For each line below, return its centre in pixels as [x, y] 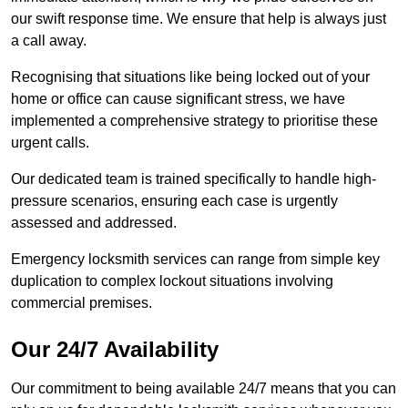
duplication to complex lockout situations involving [172, 281]
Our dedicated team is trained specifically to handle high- [194, 179]
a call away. [49, 41]
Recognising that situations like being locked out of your [190, 77]
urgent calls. [52, 143]
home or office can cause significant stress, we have [178, 99]
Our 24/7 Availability [115, 350]
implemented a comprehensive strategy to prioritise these [194, 121]
